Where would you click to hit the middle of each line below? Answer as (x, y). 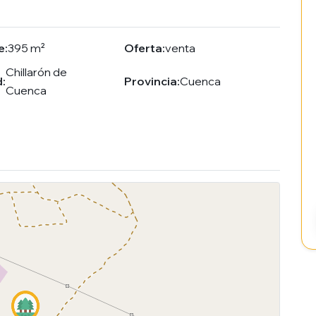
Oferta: (145, 48)
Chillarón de (37, 72)
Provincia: (152, 81)
